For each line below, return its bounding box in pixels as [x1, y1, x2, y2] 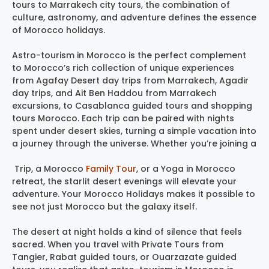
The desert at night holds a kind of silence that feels [12, 225, 242, 238]
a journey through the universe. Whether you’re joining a [12, 137, 256, 150]
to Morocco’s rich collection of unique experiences [12, 61, 234, 74]
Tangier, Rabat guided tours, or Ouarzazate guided [12, 250, 237, 263]
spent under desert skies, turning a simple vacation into [12, 124, 256, 137]
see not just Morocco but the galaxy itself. [12, 200, 197, 213]
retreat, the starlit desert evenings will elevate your [12, 175, 237, 187]
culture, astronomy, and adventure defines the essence [12, 11, 256, 23]
